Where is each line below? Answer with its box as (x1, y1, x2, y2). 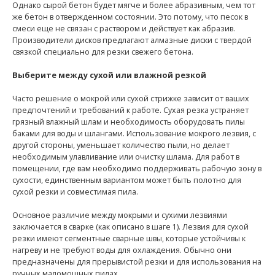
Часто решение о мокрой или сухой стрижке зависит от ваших (12, 93, 249, 104)
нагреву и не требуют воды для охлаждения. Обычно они (12, 245, 231, 256)
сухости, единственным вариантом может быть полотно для (12, 175, 241, 186)
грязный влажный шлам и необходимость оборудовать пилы (12, 117, 245, 128)
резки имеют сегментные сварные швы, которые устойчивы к (12, 233, 246, 244)
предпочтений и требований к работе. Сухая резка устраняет (12, 105, 249, 116)
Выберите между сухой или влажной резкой (12, 69, 206, 81)
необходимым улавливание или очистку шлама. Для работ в (12, 152, 239, 163)
